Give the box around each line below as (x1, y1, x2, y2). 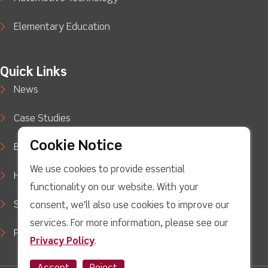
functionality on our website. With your (30, 183, 199, 193)
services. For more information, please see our (30, 219, 229, 229)
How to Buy (14, 171, 65, 181)
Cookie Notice (30, 139, 122, 154)
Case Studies (14, 114, 71, 124)
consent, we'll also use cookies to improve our (30, 201, 230, 211)
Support (14, 200, 50, 210)
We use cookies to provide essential (30, 165, 185, 175)
